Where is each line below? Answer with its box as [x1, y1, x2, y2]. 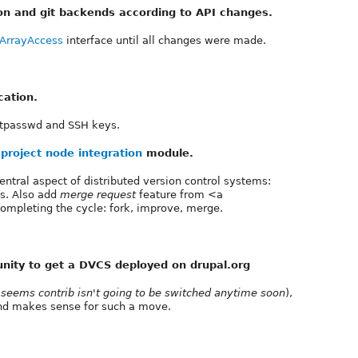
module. [142, 146, 193, 159]
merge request [60, 188, 136, 201]
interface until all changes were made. [63, 34, 266, 46]
